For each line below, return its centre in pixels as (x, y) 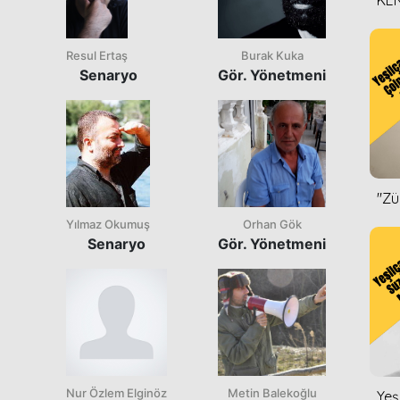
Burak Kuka (272, 55)
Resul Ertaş (97, 55)
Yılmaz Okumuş (108, 224)
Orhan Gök (272, 224)
